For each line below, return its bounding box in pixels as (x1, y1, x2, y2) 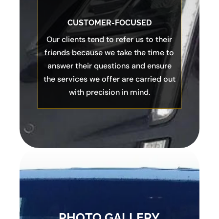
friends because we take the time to (44, 47, 175, 58)
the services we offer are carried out (43, 74, 175, 85)
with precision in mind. (68, 87, 150, 98)
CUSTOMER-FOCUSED (67, 18, 152, 28)
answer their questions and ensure (47, 61, 172, 71)
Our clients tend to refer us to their (46, 34, 173, 45)
